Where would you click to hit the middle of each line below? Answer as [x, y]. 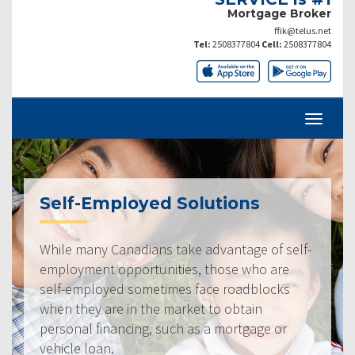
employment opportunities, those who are [164, 269]
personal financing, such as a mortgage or [163, 328]
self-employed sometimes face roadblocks [165, 288]
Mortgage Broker [279, 13]
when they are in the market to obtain [151, 308]
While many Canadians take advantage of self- [176, 249]
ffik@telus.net [303, 30]
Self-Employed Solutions [150, 203]
